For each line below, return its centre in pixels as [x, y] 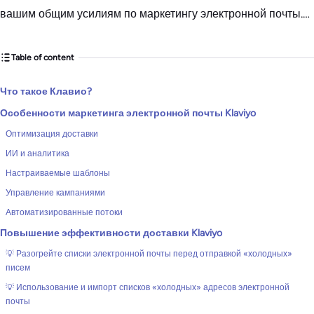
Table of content [43, 57]
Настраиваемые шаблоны [58, 173]
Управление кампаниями [55, 193]
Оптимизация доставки [52, 134]
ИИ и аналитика [37, 153]
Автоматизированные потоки [64, 212]
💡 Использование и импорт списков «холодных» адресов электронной [148, 287]
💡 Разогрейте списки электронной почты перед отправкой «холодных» [149, 254]
